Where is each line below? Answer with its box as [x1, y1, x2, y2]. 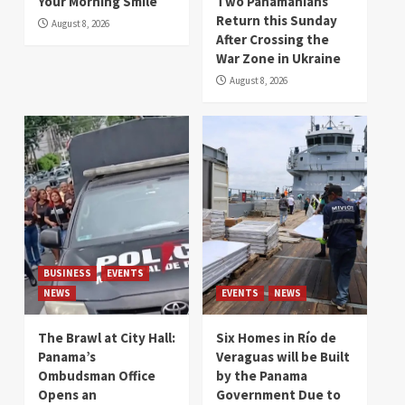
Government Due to [216, 385, 341, 403]
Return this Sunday [216, 11, 337, 29]
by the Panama [216, 366, 307, 384]
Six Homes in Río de [216, 328, 336, 346]
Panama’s [38, 347, 96, 365]
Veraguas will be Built [216, 347, 350, 365]
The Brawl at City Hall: [38, 328, 175, 346]
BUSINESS [43, 266, 91, 279]
